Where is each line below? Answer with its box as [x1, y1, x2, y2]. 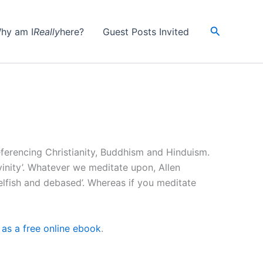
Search [209, 23, 244, 36]
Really [33, 25, 60, 38]
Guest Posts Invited [102, 25, 189, 38]
